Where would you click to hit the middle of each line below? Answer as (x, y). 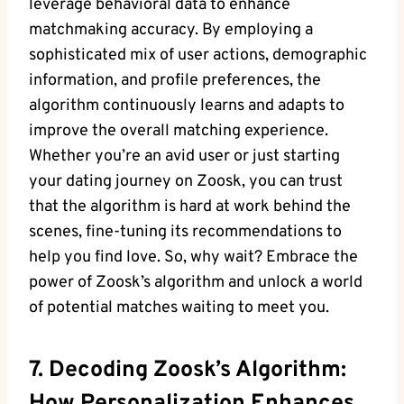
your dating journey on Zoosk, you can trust (186, 181)
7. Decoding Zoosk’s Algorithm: (188, 371)
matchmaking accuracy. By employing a (171, 30)
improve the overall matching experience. (179, 131)
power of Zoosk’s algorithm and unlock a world (196, 282)
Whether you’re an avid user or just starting (184, 156)
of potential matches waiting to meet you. (179, 308)
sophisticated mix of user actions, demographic (198, 55)
